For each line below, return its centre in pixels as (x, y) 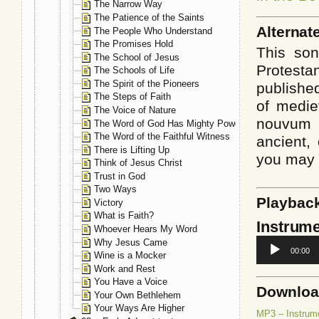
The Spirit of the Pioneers (147, 83)
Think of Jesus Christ (138, 163)
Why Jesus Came (131, 242)
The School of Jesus (137, 57)
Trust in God (120, 176)
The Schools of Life (134, 70)
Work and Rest (125, 268)
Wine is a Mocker (130, 256)
